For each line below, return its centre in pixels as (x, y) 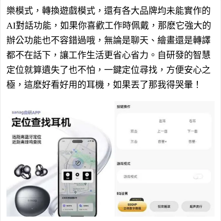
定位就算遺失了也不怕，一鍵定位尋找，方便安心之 (109, 70)
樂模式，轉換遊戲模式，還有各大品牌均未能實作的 (109, 11)
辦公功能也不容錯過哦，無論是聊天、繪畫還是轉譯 (109, 40)
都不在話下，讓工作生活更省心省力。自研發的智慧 (109, 55)
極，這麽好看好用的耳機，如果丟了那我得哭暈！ (104, 85)
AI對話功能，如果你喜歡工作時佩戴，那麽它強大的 (109, 25)
